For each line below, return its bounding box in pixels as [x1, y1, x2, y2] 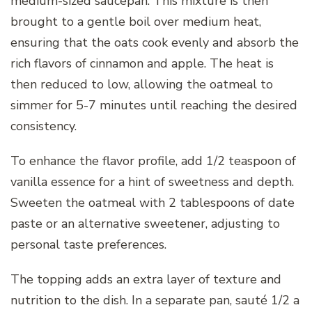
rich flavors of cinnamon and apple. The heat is [10, 54, 274, 72]
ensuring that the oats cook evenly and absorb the [10, 33, 299, 51]
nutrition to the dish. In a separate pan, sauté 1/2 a [10, 291, 299, 309]
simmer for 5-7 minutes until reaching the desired [10, 96, 297, 114]
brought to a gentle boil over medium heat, [10, 13, 261, 30]
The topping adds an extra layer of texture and [10, 270, 281, 288]
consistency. [10, 117, 77, 134]
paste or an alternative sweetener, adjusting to [10, 214, 280, 232]
